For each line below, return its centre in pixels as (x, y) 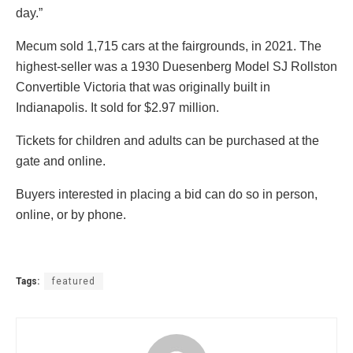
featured (74, 282)
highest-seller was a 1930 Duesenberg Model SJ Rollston (176, 67)
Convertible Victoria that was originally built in (143, 87)
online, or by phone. (71, 215)
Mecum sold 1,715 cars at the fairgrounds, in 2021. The (169, 46)
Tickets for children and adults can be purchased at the (167, 141)
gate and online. (61, 162)
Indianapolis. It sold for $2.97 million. (117, 108)
